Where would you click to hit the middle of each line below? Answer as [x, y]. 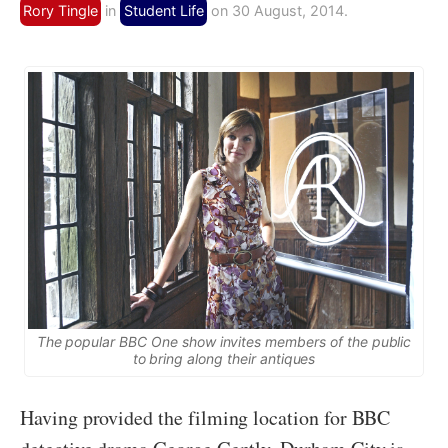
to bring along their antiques [224, 359]
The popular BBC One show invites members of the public [224, 342]
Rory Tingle [61, 11]
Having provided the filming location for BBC [205, 418]
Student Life [163, 11]
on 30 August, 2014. [277, 11]
